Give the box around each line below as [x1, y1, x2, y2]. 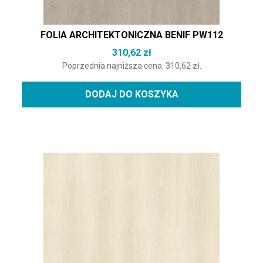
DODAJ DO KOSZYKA [85, 88, 178, 100]
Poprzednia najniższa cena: [62, 60, 166, 70]
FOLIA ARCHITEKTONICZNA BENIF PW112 [40, 29, 223, 41]
